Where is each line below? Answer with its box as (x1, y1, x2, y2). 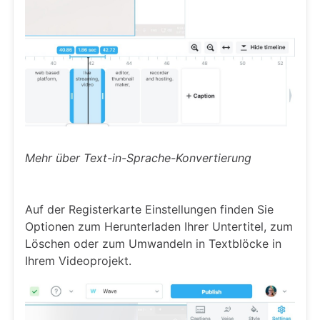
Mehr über (25, 150, 84, 165)
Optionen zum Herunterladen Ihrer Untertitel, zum (25, 219, 293, 234)
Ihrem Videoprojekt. (25, 253, 131, 268)
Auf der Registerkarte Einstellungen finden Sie (25, 201, 274, 216)
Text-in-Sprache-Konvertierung (84, 150, 251, 165)
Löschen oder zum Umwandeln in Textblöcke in (25, 236, 281, 251)
